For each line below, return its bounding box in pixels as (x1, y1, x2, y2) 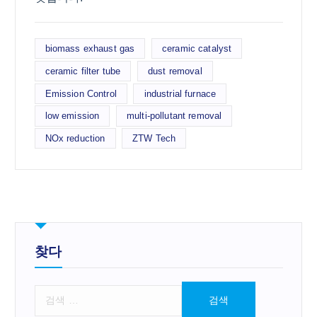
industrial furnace (144, 88, 217, 99)
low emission (45, 110, 100, 122)
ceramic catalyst (161, 43, 232, 54)
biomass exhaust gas (45, 43, 135, 54)
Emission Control (45, 88, 117, 99)
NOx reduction (45, 133, 105, 144)
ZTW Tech (132, 133, 176, 144)
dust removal (147, 66, 202, 77)
